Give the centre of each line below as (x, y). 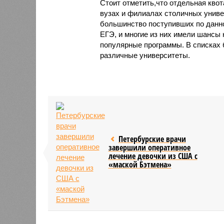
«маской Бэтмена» (140, 164)
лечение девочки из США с (153, 156)
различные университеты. (145, 55)
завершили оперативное (149, 147)
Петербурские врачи (152, 139)
